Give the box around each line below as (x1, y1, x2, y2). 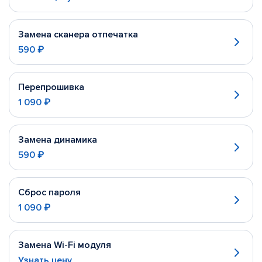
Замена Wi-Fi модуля (18, 239, 111, 251)
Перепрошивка (18, 81, 84, 93)
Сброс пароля (18, 187, 81, 198)
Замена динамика (18, 134, 97, 146)
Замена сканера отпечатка (18, 29, 138, 40)
